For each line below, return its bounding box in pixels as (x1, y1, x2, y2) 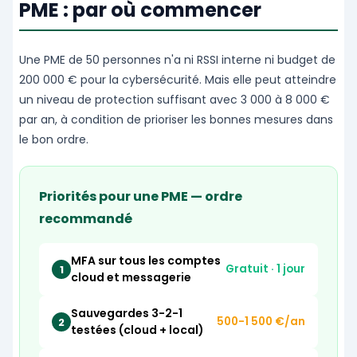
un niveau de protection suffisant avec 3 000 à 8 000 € (19, 92, 330, 108)
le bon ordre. (19, 131, 88, 148)
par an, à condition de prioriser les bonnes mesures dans (19, 112, 333, 128)
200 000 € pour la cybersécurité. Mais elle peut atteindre (19, 72, 336, 88)
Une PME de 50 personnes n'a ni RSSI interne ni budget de (19, 52, 335, 69)
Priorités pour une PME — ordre (39, 187, 242, 206)
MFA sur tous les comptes (71, 253, 221, 269)
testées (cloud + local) (71, 322, 204, 339)
